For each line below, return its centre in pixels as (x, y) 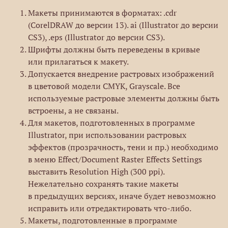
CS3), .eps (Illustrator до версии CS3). (96, 37)
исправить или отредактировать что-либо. (110, 208)
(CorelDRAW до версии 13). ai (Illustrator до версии (123, 25)
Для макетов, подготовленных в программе (111, 123)
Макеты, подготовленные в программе (103, 220)
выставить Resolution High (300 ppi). (96, 172)
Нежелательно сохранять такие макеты (103, 184)
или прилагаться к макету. (78, 62)
